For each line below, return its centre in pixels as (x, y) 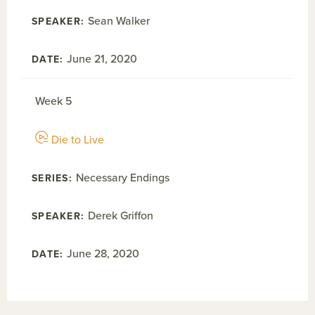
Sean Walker (119, 21)
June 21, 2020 (102, 59)
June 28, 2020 (103, 254)
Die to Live (78, 140)
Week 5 (54, 101)
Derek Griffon (121, 216)
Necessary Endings (122, 178)
